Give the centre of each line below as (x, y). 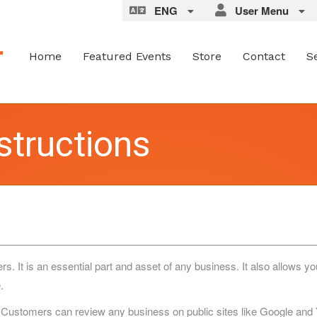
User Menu (259, 11)
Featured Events (127, 56)
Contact (264, 56)
